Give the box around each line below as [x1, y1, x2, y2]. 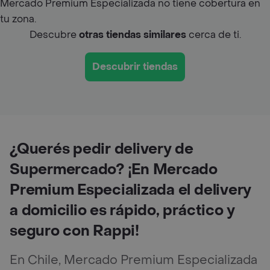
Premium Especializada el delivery [10, 180, 252, 199]
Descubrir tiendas [92, 60, 178, 73]
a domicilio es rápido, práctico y [10, 201, 236, 220]
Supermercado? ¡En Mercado [10, 160, 218, 179]
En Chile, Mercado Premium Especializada [10, 252, 257, 268]
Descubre [29, 28, 79, 41]
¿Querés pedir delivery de [10, 139, 193, 159]
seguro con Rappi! [10, 221, 139, 240]
